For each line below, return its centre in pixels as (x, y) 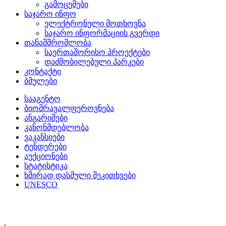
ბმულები (41, 81)
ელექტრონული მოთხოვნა (95, 23)
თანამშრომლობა (58, 43)
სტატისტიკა (46, 166)
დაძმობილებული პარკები (94, 62)
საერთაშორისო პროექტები (97, 52)
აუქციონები (46, 156)
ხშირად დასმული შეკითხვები (80, 175)
